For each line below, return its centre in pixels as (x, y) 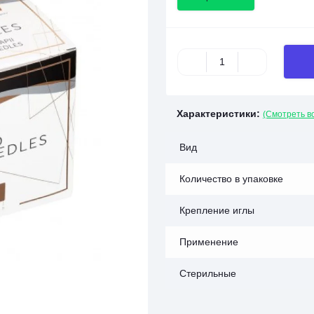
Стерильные (208, 273)
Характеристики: (218, 114)
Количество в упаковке (231, 179)
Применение (209, 242)
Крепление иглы (217, 210)
